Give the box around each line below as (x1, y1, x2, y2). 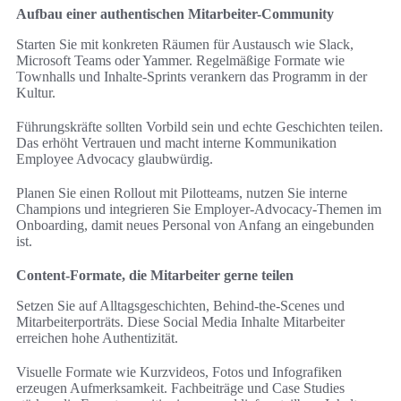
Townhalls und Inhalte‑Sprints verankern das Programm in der (16, 68, 367, 84)
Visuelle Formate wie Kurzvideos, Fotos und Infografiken (16, 363, 342, 380)
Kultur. (16, 84, 55, 100)
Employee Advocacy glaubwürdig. (16, 150, 213, 166)
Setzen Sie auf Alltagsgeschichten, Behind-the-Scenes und (16, 297, 345, 313)
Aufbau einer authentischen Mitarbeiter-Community (16, 5, 334, 21)
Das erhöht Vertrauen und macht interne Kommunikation (16, 134, 337, 150)
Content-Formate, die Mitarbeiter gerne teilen (16, 267, 294, 283)
